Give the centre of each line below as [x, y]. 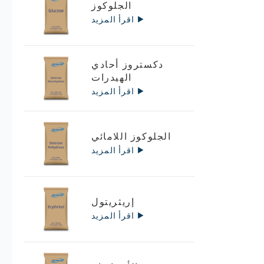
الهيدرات [112, 77]
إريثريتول [113, 202]
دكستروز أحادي [128, 64]
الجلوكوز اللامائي [131, 136]
